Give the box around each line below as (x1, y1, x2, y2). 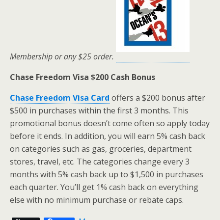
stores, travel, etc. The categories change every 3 (10, 156, 190, 167)
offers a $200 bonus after (110, 92, 205, 103)
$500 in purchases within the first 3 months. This (10, 105, 189, 116)
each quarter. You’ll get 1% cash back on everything (10, 182, 198, 192)
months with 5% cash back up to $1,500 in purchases (10, 169, 203, 180)
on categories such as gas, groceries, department (10, 143, 192, 154)
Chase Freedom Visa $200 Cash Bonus (10, 72, 155, 82)
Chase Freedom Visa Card (10, 92, 110, 103)
